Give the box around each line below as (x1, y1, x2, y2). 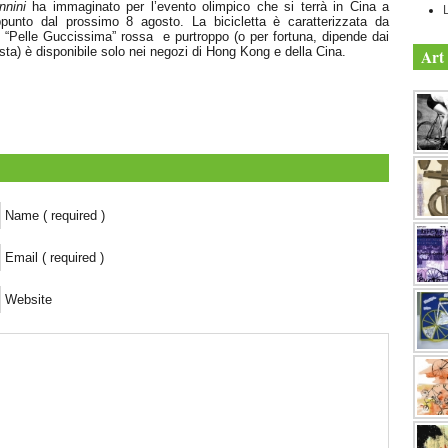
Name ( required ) (5, 208, 105, 223)
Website (5, 292, 52, 307)
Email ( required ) (5, 250, 104, 265)
